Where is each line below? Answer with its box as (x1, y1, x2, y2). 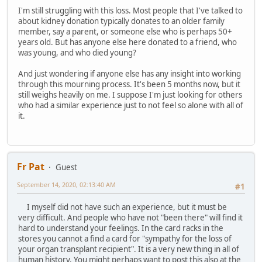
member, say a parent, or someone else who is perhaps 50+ (18, 26, 232, 37)
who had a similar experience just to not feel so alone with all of (18, 100, 243, 111)
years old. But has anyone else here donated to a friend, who (18, 37, 237, 48)
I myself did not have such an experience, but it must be (18, 201, 227, 212)
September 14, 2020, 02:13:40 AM (17, 180, 116, 189)
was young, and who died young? (18, 47, 138, 58)
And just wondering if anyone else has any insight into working (18, 68, 241, 80)
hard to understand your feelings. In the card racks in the (18, 222, 223, 233)
